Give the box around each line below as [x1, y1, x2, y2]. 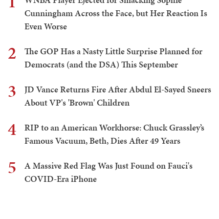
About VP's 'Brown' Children [24, 96, 130, 109]
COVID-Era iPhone [24, 172, 97, 185]
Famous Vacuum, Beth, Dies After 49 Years [24, 134, 180, 147]
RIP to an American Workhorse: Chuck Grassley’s [24, 121, 204, 133]
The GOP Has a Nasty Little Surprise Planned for [24, 44, 202, 57]
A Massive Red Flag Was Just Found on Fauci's [24, 159, 193, 172]
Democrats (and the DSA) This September [24, 58, 178, 70]
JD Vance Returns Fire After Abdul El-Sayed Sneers [24, 83, 211, 95]
